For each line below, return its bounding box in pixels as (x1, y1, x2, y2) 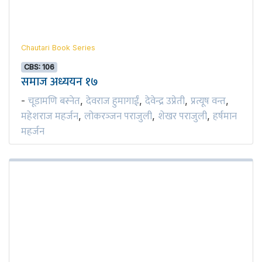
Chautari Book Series (21, 43, 95, 52)
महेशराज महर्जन (21, 108, 78, 125)
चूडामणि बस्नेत (28, 92, 80, 109)
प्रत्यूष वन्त (191, 92, 226, 109)
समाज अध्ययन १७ (21, 71, 98, 92)
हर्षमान (213, 108, 237, 125)
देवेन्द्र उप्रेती (145, 92, 185, 109)
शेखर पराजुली (158, 108, 207, 125)
